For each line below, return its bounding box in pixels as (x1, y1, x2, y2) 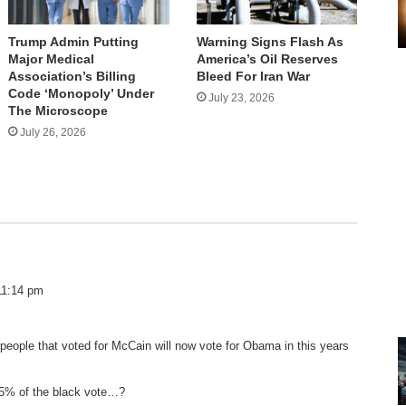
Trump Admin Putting (8, 34, 140, 50)
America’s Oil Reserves (196, 52, 338, 67)
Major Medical (8, 52, 95, 67)
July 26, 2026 (20, 126, 87, 140)
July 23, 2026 (208, 92, 275, 105)
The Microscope (8, 103, 109, 119)
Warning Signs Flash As (196, 34, 343, 50)
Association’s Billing (8, 69, 137, 84)
